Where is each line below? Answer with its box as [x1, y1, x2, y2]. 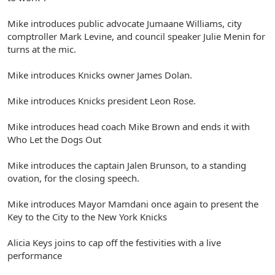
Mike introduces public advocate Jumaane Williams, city [7, 17, 242, 29]
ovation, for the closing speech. [7, 172, 139, 184]
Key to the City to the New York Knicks [7, 211, 167, 223]
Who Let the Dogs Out [7, 133, 101, 145]
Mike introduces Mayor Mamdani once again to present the [7, 198, 258, 210]
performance [7, 249, 62, 261]
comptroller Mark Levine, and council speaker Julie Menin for [7, 30, 265, 42]
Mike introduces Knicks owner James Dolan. [7, 69, 192, 81]
